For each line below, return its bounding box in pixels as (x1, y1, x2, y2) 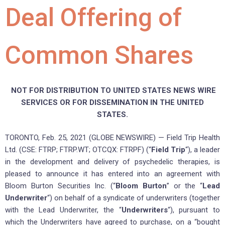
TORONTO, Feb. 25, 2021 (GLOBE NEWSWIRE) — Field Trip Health (5, 133, 220, 143)
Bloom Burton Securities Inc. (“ (5, 181, 116, 191)
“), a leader (185, 145, 220, 155)
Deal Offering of (5, 3, 182, 32)
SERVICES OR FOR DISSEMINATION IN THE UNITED (21, 97, 204, 107)
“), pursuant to (167, 205, 220, 215)
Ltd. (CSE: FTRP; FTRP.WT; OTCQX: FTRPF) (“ (5, 145, 151, 155)
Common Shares (5, 40, 193, 70)
